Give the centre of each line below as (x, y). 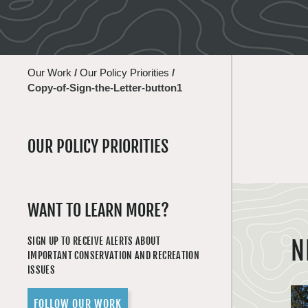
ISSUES (42, 270)
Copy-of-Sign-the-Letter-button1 (105, 88)
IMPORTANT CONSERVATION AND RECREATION (113, 255)
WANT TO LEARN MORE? (98, 210)
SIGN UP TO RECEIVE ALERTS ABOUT (94, 241)
